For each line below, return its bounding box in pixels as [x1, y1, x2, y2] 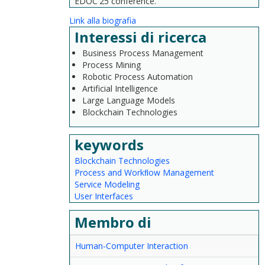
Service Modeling [75, 179, 140, 190]
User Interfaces [75, 190, 133, 202]
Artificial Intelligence [82, 83, 158, 94]
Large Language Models [82, 95, 175, 106]
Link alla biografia [69, 15, 136, 26]
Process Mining [82, 59, 141, 70]
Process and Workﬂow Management [75, 167, 214, 178]
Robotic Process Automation [82, 71, 193, 82]
